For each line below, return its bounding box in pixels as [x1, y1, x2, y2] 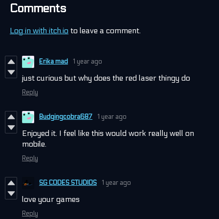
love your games [22, 194, 80, 204]
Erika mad [39, 58, 68, 66]
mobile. [22, 139, 46, 149]
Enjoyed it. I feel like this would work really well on [22, 128, 194, 138]
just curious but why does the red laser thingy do [22, 73, 190, 83]
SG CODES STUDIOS [39, 179, 97, 187]
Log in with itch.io [10, 25, 68, 35]
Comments [10, 1, 66, 16]
